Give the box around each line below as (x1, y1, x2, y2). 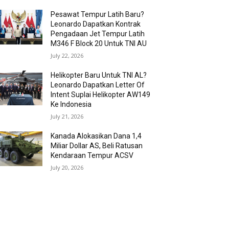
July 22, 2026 (51, 52, 84, 59)
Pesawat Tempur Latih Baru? (51, 10, 145, 18)
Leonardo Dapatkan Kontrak (51, 20, 141, 28)
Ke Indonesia (51, 100, 92, 108)
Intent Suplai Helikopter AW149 (51, 90, 151, 99)
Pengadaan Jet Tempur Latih (51, 30, 145, 38)
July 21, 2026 (51, 112, 84, 120)
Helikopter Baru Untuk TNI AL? (51, 71, 147, 79)
